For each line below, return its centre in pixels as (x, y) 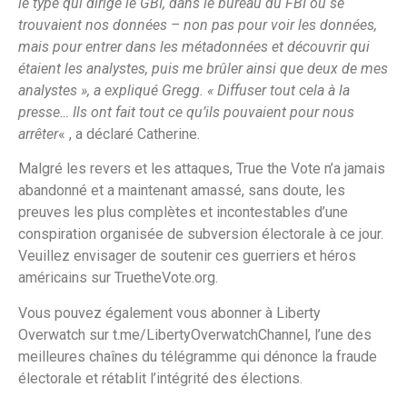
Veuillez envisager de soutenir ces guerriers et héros (187, 256)
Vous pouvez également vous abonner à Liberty (169, 313)
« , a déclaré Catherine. (129, 134)
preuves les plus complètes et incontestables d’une (183, 213)
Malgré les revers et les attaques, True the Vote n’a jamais (202, 169)
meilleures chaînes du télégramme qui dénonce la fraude (198, 356)
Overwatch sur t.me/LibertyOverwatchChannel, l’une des (195, 334)
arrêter (38, 134)
